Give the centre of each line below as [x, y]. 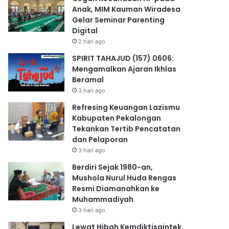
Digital [85, 31]
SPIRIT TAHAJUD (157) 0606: [123, 58]
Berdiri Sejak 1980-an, [113, 167]
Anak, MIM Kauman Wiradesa [127, 9]
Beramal [88, 80]
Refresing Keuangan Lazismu [126, 107]
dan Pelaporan [100, 140]
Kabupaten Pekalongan [117, 118]
